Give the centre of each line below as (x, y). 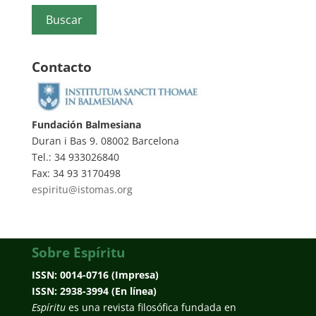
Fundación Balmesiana (86, 124)
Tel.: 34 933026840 (75, 157)
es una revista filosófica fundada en (151, 307)
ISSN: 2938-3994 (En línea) (94, 291)
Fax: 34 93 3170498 (76, 173)
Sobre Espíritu (78, 252)
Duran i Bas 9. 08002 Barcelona (105, 140)
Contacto (61, 67)
